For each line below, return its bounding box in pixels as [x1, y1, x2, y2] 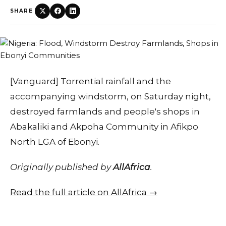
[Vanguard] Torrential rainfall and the [10, 76, 171, 86]
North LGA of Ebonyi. [10, 136, 99, 147]
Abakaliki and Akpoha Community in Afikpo [10, 121, 198, 132]
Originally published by [10, 161, 113, 172]
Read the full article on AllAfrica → [10, 187, 157, 197]
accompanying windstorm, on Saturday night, [10, 91, 211, 101]
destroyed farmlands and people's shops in [10, 106, 200, 117]
